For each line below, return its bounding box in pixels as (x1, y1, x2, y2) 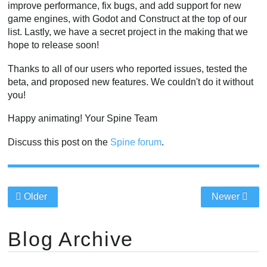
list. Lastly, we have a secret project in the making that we (8, 27, 249, 38)
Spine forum (110, 137, 162, 148)
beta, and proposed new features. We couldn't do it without (8, 76, 254, 87)
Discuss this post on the (8, 137, 111, 148)
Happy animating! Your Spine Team (8, 113, 158, 124)
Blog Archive (8, 227, 134, 250)
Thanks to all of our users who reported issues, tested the (8, 63, 248, 74)
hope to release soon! (8, 40, 100, 51)
